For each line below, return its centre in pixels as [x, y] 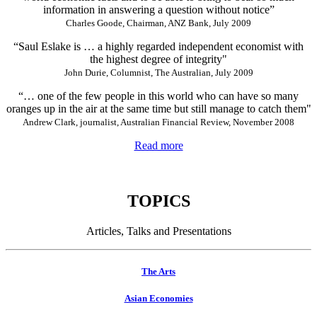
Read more [158, 145]
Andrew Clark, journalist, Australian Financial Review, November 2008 [158, 122]
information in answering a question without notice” [158, 9]
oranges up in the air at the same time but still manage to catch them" [158, 108]
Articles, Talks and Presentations [158, 231]
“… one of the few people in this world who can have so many [158, 96]
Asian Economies [158, 298]
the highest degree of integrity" [158, 59]
